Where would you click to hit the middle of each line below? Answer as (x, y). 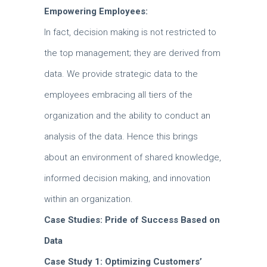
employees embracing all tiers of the (118, 95)
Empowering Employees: (96, 11)
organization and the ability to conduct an (127, 116)
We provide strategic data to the (132, 74)
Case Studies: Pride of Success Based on (132, 220)
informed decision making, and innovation (127, 178)
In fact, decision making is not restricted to (130, 32)
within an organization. (89, 199)
